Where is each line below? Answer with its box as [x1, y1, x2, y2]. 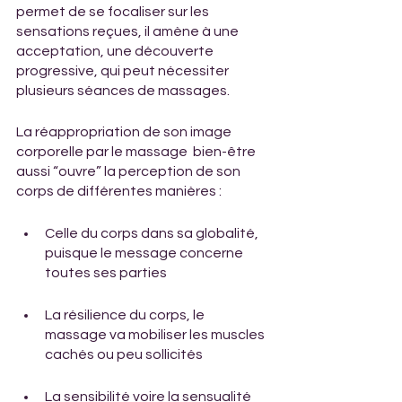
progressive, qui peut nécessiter [16, 63, 232, 78]
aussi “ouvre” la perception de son [16, 163, 243, 179]
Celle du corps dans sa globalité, [45, 225, 261, 240]
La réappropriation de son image [16, 124, 234, 139]
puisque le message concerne [45, 245, 246, 260]
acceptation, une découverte [16, 43, 216, 58]
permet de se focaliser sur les [16, 4, 212, 19]
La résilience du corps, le [45, 307, 207, 322]
